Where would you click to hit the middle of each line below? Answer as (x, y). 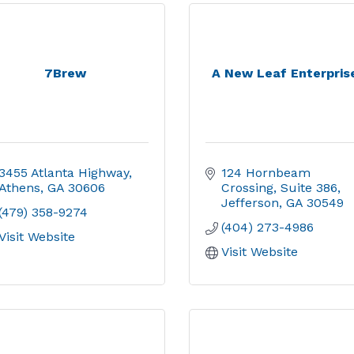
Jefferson (250, 203)
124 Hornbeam (266, 173)
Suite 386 (309, 188)
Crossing (247, 188)
